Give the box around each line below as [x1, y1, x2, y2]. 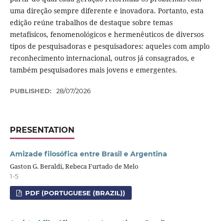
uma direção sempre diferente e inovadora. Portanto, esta [9, 5, 204, 15]
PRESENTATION [9, 125, 74, 135]
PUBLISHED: [9, 86, 53, 95]
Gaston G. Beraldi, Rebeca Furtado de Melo [9, 161, 139, 171]
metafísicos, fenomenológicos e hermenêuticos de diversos [9, 29, 204, 39]
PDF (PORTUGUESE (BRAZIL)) [23, 188, 126, 197]
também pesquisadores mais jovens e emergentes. [9, 65, 177, 74]
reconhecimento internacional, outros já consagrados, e [9, 53, 195, 63]
